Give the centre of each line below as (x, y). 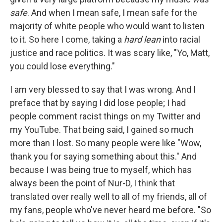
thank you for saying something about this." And (103, 157)
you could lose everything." (62, 66)
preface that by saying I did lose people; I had (98, 103)
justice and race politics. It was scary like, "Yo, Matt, (110, 53)
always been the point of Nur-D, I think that (92, 183)
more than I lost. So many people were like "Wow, (106, 143)
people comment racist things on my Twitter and (105, 116)
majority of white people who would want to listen (107, 26)
